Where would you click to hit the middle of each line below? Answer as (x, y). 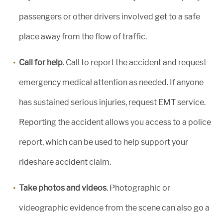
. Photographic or (138, 188)
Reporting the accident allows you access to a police (115, 122)
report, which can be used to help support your (104, 142)
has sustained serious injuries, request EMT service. (112, 102)
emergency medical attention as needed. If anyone (111, 82)
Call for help (41, 62)
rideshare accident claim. (65, 162)
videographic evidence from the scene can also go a (114, 208)
